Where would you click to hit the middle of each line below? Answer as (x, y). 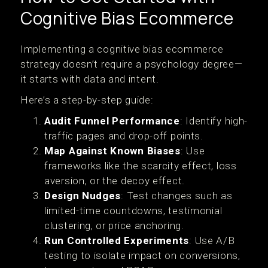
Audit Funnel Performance (112, 121)
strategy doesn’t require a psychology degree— (132, 64)
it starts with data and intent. (90, 79)
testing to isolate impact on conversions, (142, 255)
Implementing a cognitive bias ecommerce (122, 49)
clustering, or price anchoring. (114, 226)
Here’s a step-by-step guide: (87, 100)
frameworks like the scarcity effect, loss (141, 166)
